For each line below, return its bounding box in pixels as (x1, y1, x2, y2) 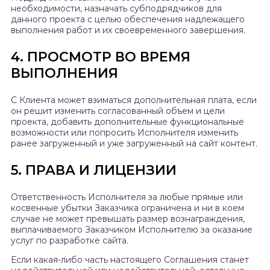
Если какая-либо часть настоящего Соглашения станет (11, 254, 249, 266)
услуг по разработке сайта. (11, 235, 128, 246)
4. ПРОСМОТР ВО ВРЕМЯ (11, 49, 190, 66)
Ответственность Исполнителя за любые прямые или (11, 192, 243, 203)
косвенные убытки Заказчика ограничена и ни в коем (11, 202, 244, 214)
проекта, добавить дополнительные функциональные (11, 116, 244, 128)
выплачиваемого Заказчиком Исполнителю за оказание (11, 224, 253, 236)
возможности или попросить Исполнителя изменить (11, 127, 238, 139)
